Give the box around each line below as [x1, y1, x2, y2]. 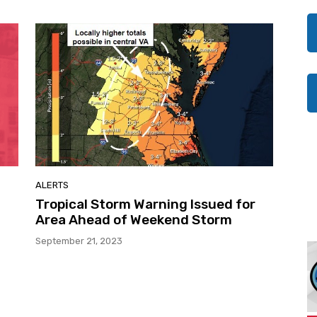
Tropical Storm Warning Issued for [35, 195, 255, 212]
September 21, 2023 [35, 235, 122, 246]
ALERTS [35, 179, 69, 190]
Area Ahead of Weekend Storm [35, 211, 232, 228]
